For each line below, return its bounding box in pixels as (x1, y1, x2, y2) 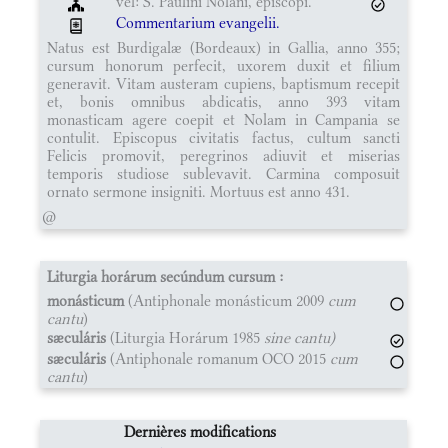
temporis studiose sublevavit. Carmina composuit (47, 163, 401, 183)
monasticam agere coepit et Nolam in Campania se (47, 109, 401, 129)
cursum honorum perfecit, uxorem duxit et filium (47, 55, 401, 75)
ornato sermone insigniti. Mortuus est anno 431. (47, 181, 350, 201)
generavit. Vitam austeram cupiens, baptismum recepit (47, 73, 401, 93)
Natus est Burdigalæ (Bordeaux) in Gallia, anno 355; (47, 37, 401, 57)
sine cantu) (264, 327, 335, 347)
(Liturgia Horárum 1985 (106, 327, 264, 347)
